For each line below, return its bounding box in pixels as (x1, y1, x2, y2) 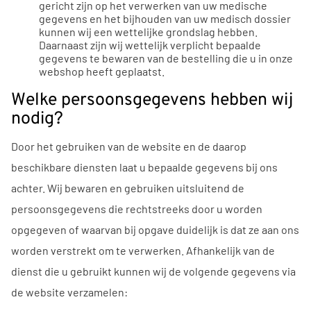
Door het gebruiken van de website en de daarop (11, 139, 246, 153)
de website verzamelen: (11, 285, 128, 299)
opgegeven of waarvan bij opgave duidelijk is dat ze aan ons (11, 222, 299, 236)
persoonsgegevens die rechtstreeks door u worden (11, 201, 262, 215)
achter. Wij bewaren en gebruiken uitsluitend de (11, 180, 244, 194)
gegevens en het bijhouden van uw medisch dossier (39, 11, 291, 25)
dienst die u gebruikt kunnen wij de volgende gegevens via (11, 264, 296, 278)
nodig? (11, 108, 63, 131)
